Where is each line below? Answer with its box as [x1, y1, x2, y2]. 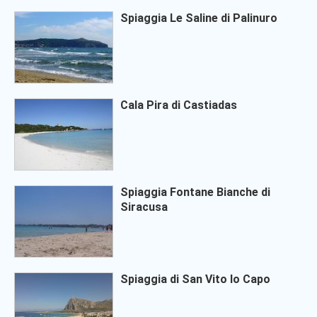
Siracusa [120, 200, 168, 214]
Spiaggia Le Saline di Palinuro [120, 11, 277, 25]
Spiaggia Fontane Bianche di [120, 185, 270, 199]
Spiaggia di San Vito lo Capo [120, 272, 270, 286]
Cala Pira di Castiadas [120, 98, 237, 112]
